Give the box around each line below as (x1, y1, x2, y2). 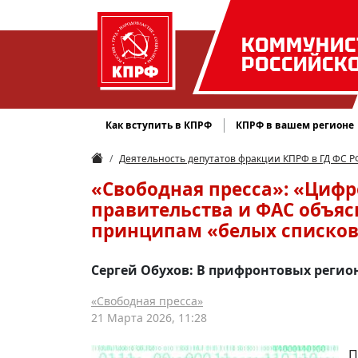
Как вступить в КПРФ (105, 118, 213, 132)
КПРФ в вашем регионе (236, 118, 355, 132)
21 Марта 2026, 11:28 (91, 310, 207, 325)
